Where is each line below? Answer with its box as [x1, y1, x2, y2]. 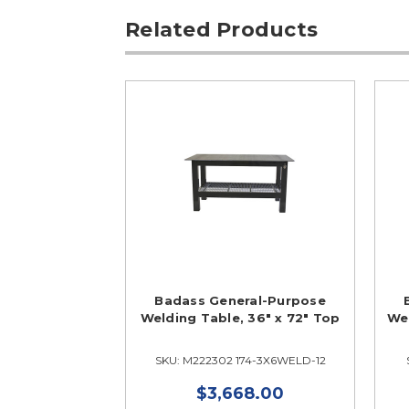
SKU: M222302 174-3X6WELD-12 [154, 353, 326, 368]
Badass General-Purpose [154, 293, 326, 309]
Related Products [125, 17, 319, 43]
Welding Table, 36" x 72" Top [140, 310, 341, 326]
